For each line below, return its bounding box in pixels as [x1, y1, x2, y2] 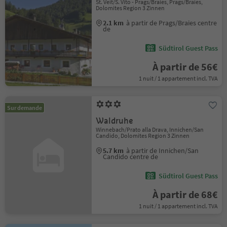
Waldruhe [96, 116, 133, 126]
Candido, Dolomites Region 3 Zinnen [96, 132, 190, 139]
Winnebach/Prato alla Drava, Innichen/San [96, 126, 204, 133]
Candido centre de [103, 152, 159, 161]
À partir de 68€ [152, 188, 218, 201]
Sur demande [7, 104, 42, 111]
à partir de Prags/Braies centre [126, 18, 217, 27]
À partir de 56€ [152, 60, 218, 73]
